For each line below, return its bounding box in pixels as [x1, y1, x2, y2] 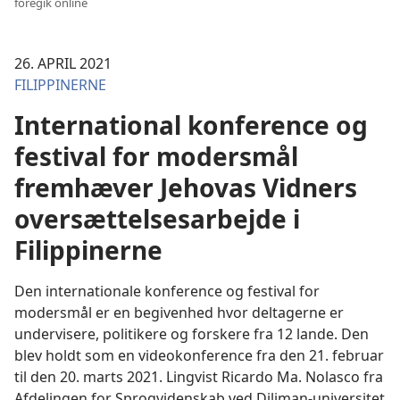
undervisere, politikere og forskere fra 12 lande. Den [14, 324, 369, 344]
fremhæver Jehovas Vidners [14, 171, 357, 204]
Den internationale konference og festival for [14, 281, 320, 301]
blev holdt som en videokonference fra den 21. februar [14, 346, 384, 365]
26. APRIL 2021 [14, 54, 112, 73]
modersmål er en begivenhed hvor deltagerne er [14, 303, 344, 322]
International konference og [14, 108, 368, 142]
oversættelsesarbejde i [14, 202, 300, 236]
